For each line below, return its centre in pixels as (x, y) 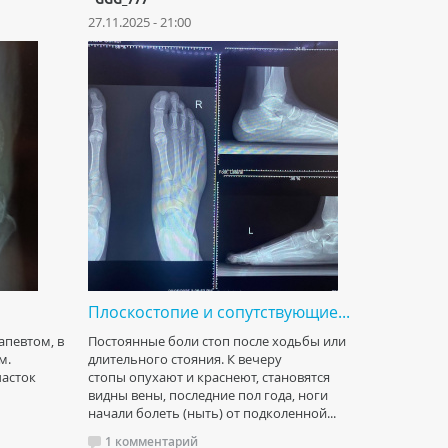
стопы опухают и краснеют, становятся (209, 377)
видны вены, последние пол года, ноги (208, 395)
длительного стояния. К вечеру (185, 359)
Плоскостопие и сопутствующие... (219, 312)
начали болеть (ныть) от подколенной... (212, 413)
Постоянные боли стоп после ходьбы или (217, 341)
